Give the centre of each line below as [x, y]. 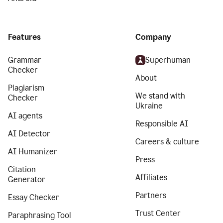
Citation [22, 169]
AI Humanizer [33, 152]
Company [153, 37]
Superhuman [168, 60]
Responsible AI [162, 124]
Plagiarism [26, 88]
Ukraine [149, 106]
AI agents [25, 116]
